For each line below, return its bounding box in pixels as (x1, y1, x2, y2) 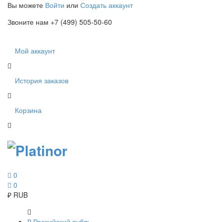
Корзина (15, 105, 42, 115)
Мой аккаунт (15, 46, 55, 55)
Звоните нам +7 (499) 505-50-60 (7, 17, 112, 27)
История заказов (15, 75, 68, 85)
